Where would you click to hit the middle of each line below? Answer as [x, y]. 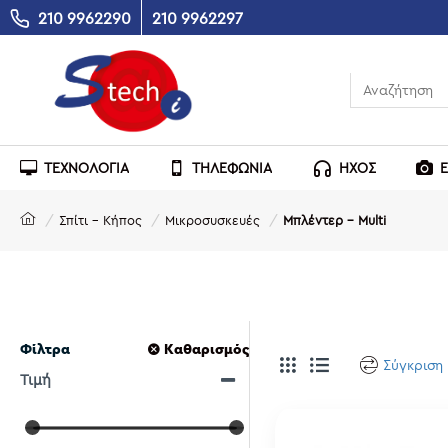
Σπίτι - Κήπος [100, 220]
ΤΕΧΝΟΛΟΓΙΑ [86, 167]
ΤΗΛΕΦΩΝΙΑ [232, 167]
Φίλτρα [45, 349]
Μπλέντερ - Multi [334, 220]
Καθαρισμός [206, 349]
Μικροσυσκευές [212, 220]
